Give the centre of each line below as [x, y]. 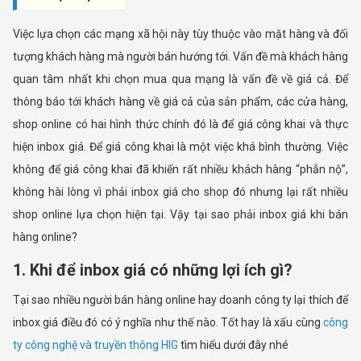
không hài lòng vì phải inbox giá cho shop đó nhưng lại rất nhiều [180, 191]
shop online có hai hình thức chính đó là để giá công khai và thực [180, 124]
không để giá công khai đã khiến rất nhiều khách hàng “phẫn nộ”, [180, 169]
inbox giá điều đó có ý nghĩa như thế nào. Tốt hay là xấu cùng [168, 322]
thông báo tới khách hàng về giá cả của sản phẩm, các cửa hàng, [180, 101]
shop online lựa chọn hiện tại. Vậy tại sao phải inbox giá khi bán [180, 214]
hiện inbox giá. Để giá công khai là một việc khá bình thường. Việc [180, 146]
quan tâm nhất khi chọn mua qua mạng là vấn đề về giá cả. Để [180, 79]
